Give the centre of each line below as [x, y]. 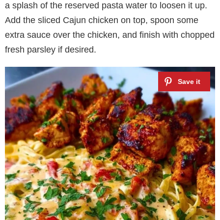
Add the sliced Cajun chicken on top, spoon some [102, 20]
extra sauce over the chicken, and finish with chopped [110, 35]
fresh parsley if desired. [51, 49]
